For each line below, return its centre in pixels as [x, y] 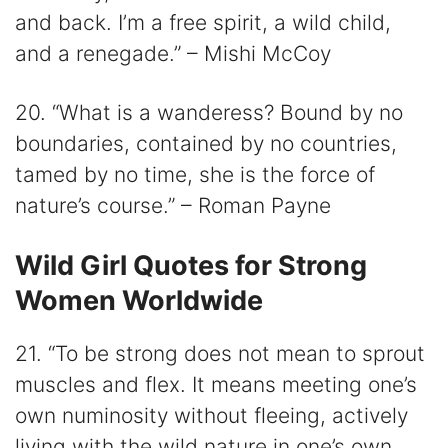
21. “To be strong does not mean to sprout [220, 353]
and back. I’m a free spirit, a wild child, [203, 23]
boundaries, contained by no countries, [206, 143]
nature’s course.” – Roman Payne [173, 205]
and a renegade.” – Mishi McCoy [173, 54]
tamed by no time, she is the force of [195, 174]
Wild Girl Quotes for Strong [191, 265]
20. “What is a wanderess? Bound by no [209, 112]
